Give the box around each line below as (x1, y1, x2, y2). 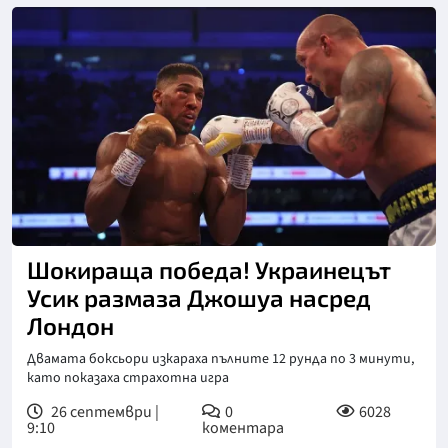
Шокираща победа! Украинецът (27, 254, 391, 284)
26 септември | (48, 400, 159, 423)
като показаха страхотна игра (27, 367, 229, 388)
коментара (202, 416, 285, 439)
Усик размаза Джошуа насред (27, 282, 371, 312)
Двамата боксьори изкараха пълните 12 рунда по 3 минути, (27, 348, 414, 369)
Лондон (27, 310, 114, 340)
